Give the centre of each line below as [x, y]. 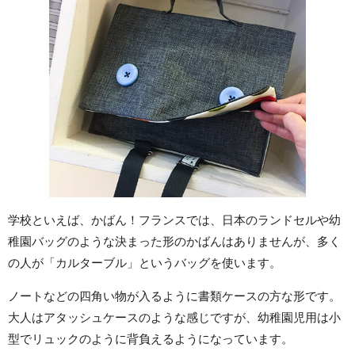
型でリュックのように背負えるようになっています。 [151, 338]
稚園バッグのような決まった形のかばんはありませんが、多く [174, 241]
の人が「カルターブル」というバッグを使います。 [145, 262]
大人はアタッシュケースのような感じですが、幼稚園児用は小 [174, 317]
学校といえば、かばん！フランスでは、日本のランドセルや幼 [174, 219]
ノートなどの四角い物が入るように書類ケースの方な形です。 [174, 296]
